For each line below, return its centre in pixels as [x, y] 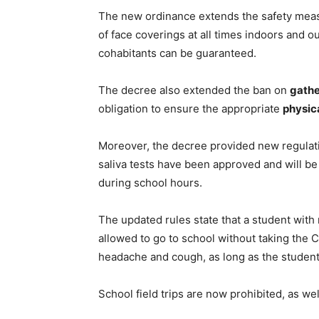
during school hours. [150, 183]
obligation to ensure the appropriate [190, 109]
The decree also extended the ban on [194, 90]
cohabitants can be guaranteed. [177, 53]
